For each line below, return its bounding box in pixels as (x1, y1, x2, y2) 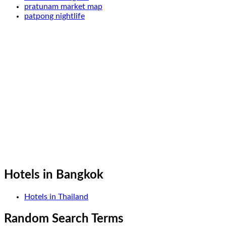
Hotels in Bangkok (4, 168, 103, 181)
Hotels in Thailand (24, 193, 88, 201)
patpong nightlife (24, 12, 85, 20)
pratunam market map (24, 2, 102, 11)
